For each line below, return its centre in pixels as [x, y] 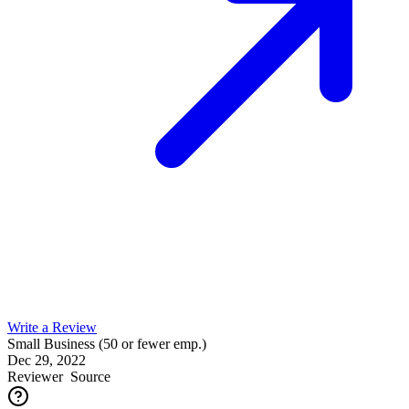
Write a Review [52, 327]
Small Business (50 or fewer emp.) [107, 343]
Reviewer [35, 376]
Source [87, 376]
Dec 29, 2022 [47, 360]
